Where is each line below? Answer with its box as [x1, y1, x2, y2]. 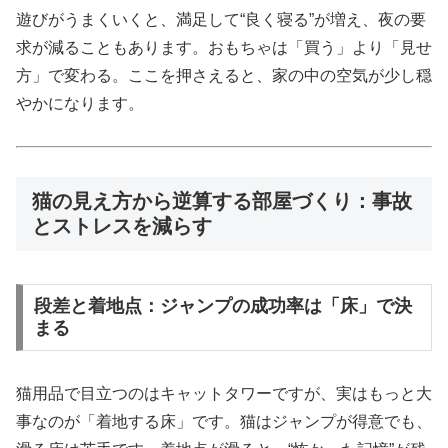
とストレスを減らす [32, 215, 212, 238]
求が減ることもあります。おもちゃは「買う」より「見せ [16, 38, 432, 56]
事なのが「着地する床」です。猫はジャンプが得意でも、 [16, 413, 432, 431]
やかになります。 [16, 94, 144, 112]
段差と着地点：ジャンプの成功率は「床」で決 [33, 296, 412, 317]
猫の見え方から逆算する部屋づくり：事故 [32, 190, 412, 213]
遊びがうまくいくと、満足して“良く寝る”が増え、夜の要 [16, 10, 426, 28]
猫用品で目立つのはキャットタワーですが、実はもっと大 [16, 385, 432, 403]
